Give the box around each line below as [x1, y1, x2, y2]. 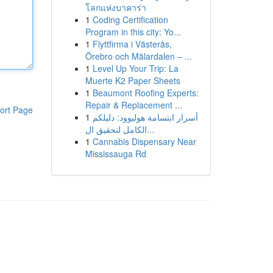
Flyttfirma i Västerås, [92, 38, 172, 50]
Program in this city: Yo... [85, 26, 181, 38]
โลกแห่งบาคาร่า [85, 1, 146, 13]
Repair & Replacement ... [85, 99, 182, 111]
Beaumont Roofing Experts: [92, 87, 199, 99]
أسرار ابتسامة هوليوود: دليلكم [92, 111, 198, 123]
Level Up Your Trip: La [92, 62, 179, 74]
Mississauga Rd [85, 147, 146, 160]
